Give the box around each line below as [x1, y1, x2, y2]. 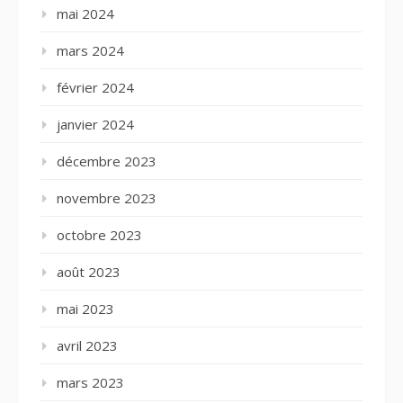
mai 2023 [57, 300, 114, 318]
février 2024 [57, 78, 134, 96]
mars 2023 [57, 373, 124, 391]
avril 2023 [57, 336, 118, 354]
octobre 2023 [57, 226, 142, 244]
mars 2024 [57, 41, 124, 59]
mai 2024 [57, 4, 114, 22]
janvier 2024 [57, 115, 134, 133]
